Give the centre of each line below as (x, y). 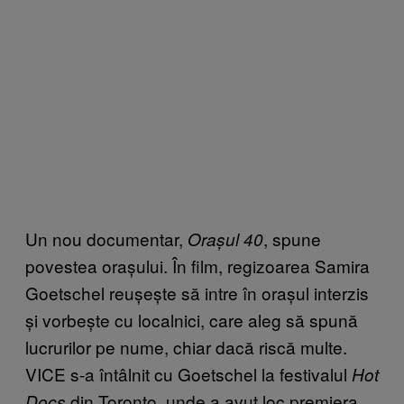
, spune (292, 238)
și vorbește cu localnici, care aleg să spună (192, 319)
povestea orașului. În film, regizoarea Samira (197, 265)
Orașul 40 (225, 239)
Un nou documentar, (106, 238)
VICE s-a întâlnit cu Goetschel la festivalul (188, 373)
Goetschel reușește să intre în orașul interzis (197, 292)
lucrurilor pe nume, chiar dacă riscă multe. (186, 346)
